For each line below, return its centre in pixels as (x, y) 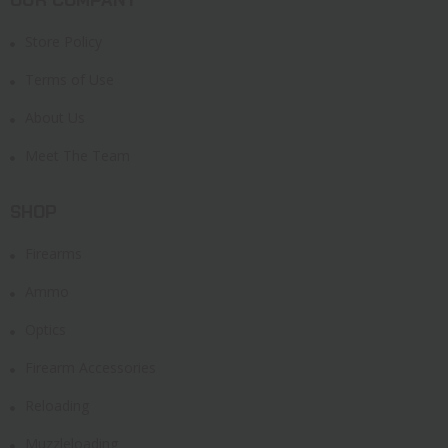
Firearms (53, 253)
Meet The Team (77, 155)
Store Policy (63, 41)
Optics (45, 329)
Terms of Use (69, 79)
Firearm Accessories (90, 367)
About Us (55, 117)
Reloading (57, 405)
